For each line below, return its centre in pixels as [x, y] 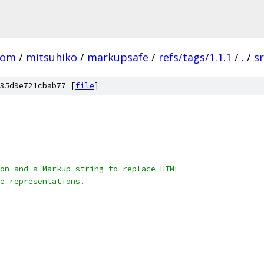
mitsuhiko [52, 57]
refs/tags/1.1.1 [195, 57]
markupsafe [118, 57]
